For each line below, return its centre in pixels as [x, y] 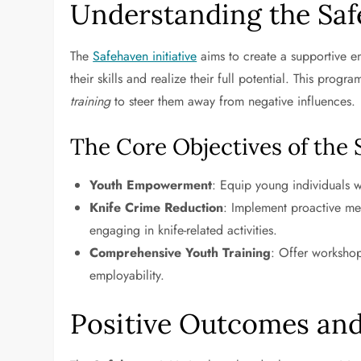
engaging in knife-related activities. [184, 230]
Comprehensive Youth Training [180, 253]
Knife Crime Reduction [157, 207]
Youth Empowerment [151, 185]
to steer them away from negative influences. [233, 101]
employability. [127, 275]
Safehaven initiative [145, 56]
